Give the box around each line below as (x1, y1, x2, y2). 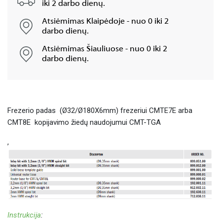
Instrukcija (7, 210, 41, 220)
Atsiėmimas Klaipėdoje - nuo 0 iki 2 (42, 17, 169, 26)
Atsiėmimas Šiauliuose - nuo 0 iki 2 (42, 45, 167, 54)
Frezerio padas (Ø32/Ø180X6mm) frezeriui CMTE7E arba (7, 106, 192, 115)
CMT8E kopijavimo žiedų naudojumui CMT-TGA (7, 118, 161, 127)
